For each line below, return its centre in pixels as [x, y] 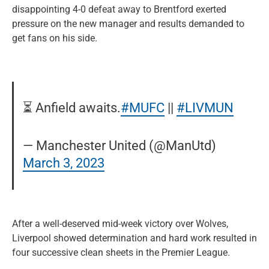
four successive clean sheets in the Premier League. [121, 252]
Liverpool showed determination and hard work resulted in [134, 238]
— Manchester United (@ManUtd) [120, 146]
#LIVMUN [205, 108]
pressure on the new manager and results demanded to [128, 23]
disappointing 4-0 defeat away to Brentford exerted [119, 9]
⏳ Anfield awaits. [72, 108]
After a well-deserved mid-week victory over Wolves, [120, 223]
